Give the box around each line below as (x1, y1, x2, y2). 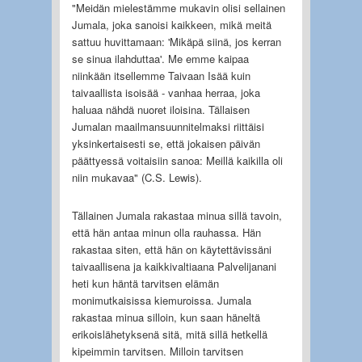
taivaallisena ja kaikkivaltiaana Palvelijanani (71, 258, 276, 274)
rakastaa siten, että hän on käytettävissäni (71, 241, 271, 257)
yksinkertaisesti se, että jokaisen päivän (71, 135, 260, 151)
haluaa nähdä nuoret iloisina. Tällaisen (71, 101, 250, 117)
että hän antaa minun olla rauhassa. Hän (71, 224, 261, 240)
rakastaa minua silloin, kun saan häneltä (71, 309, 260, 325)
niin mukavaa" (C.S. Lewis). (71, 169, 202, 185)
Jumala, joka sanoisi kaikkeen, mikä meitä (71, 16, 271, 32)
